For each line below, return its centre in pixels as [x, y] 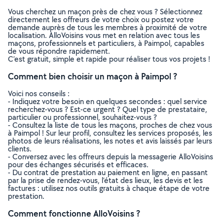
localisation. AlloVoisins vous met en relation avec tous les [104, 35]
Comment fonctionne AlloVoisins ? [74, 213]
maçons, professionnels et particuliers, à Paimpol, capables [106, 43]
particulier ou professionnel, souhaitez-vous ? [82, 117]
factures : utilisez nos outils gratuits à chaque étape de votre [109, 188]
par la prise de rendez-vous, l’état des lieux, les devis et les [105, 180]
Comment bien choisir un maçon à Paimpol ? [92, 76]
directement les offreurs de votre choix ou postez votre [101, 19]
